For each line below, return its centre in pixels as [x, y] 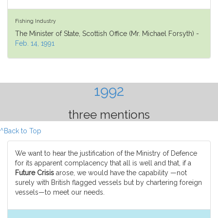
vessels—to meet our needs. [60, 192]
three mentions [109, 115]
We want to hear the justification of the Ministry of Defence [106, 153]
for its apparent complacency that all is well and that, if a [103, 163]
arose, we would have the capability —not [120, 173]
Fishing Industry [36, 21]
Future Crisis [35, 173]
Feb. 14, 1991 [35, 43]
